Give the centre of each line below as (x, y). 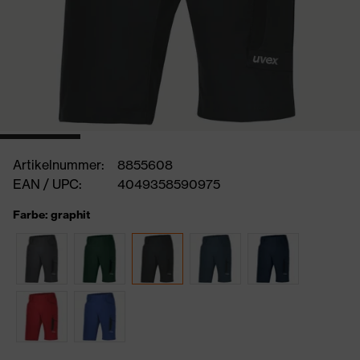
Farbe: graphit (51, 215)
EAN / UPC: (47, 184)
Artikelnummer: (59, 165)
